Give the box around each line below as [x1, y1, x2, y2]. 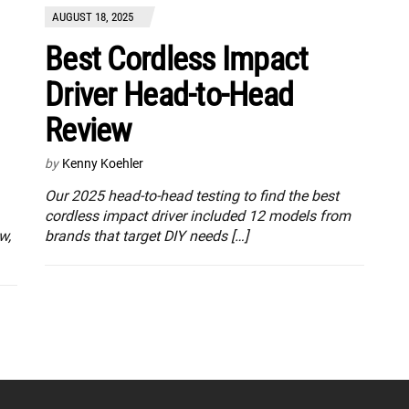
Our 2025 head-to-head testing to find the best [45, 186, 339, 204]
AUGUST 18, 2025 [52, 9, 133, 24]
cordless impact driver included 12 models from [45, 206, 351, 225]
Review [45, 110, 131, 150]
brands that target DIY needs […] [45, 226, 248, 245]
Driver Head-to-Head [45, 75, 294, 114]
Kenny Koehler [62, 155, 143, 171]
